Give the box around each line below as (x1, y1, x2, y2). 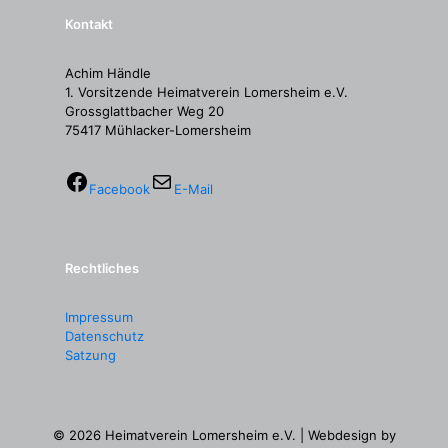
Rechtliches (65, 260, 139, 276)
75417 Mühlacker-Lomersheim (65, 122, 251, 138)
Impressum (65, 309, 133, 325)
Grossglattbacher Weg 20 (65, 103, 224, 119)
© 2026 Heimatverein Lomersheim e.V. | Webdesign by (52, 427, 396, 443)
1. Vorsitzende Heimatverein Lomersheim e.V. (65, 84, 348, 100)
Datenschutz (65, 328, 144, 344)
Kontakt (65, 16, 113, 32)
